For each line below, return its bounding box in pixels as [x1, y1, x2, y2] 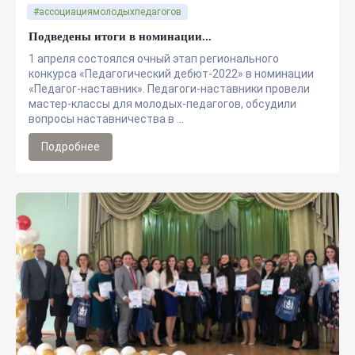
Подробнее [41, 140, 100, 153]
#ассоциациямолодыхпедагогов [33, 6, 181, 17]
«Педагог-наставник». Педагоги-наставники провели [29, 82, 310, 95]
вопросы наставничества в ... [29, 113, 184, 125]
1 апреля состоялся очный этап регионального [29, 52, 279, 65]
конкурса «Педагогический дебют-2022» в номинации [29, 67, 314, 80]
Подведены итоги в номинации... [29, 30, 212, 43]
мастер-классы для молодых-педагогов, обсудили [29, 97, 296, 110]
